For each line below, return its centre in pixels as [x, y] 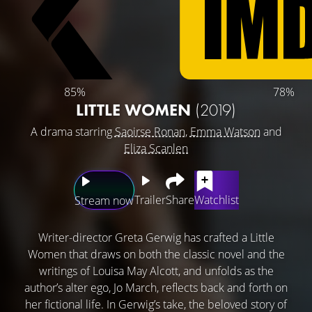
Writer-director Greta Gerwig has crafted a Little [156, 237]
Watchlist [216, 200]
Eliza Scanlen [156, 148]
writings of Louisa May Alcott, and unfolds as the [156, 271]
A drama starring [72, 131]
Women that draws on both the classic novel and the [156, 254]
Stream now [104, 200]
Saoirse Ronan [150, 131]
